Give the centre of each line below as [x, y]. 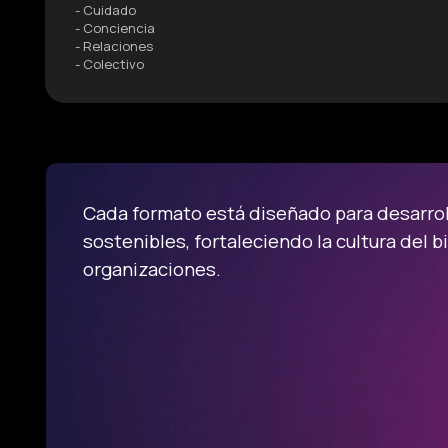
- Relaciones [113, 45]
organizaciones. [151, 269]
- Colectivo [109, 63]
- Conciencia [114, 27]
